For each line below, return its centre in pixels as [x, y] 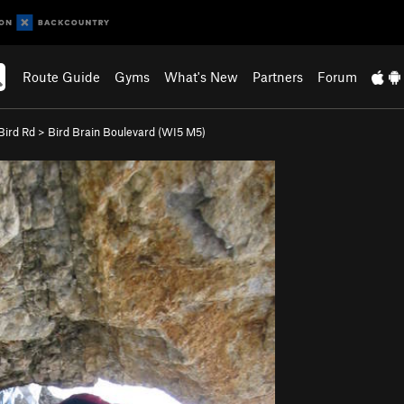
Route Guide [62, 77]
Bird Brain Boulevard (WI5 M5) [127, 132]
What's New [202, 77]
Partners [278, 77]
